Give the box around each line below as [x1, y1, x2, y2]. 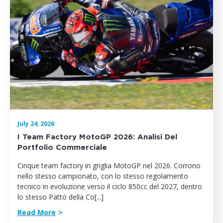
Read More [17, 208, 56, 218]
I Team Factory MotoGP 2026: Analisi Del [17, 133, 177, 141]
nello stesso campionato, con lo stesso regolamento [17, 171, 188, 181]
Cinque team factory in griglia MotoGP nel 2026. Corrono [17, 161, 201, 171]
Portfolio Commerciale [17, 144, 107, 152]
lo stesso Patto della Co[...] [17, 192, 104, 202]
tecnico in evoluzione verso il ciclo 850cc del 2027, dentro [17, 182, 202, 192]
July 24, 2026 [17, 119, 54, 128]
